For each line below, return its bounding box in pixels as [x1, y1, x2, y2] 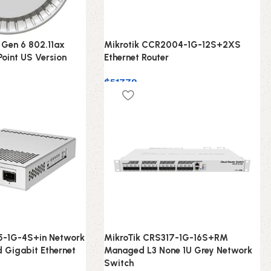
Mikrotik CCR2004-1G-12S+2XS [103, 39, 241, 50]
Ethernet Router [103, 51, 169, 63]
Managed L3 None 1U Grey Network [103, 244, 252, 256]
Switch [103, 257, 134, 269]
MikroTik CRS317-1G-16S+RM [103, 232, 228, 243]
